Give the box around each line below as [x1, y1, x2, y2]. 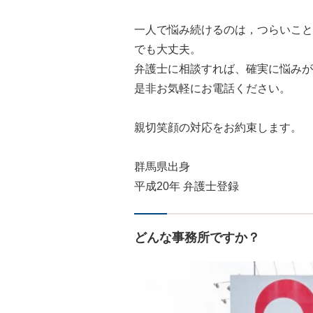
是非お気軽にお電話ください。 [134, 82, 291, 94]
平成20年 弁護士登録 [134, 180, 239, 192]
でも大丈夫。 [134, 43, 201, 55]
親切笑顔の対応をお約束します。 [134, 122, 302, 133]
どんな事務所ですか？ [134, 231, 260, 245]
